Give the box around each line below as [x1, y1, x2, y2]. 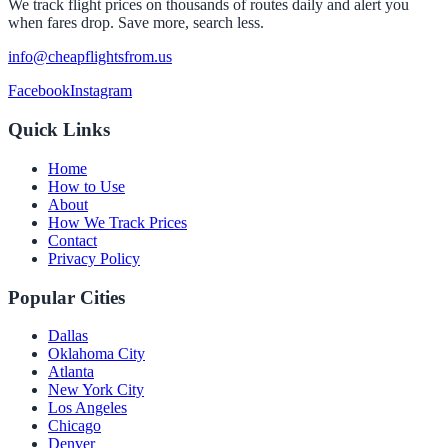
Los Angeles [48, 399, 127, 417]
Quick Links [8, 119, 110, 141]
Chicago [48, 417, 101, 435]
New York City [48, 381, 144, 399]
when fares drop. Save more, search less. [8, 14, 264, 32]
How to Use [48, 177, 125, 195]
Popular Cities [8, 286, 125, 308]
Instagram [70, 82, 132, 100]
